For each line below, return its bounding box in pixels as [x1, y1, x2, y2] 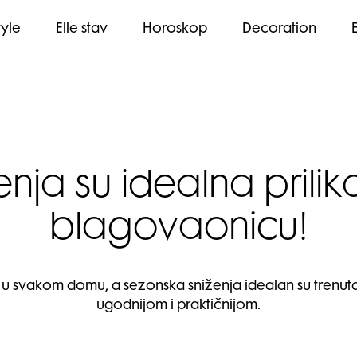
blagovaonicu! [49, 213, 308, 248]
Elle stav [55, 23, 108, 36]
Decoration [241, 23, 316, 36]
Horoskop [142, 23, 207, 36]
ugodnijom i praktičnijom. [96, 300, 261, 312]
